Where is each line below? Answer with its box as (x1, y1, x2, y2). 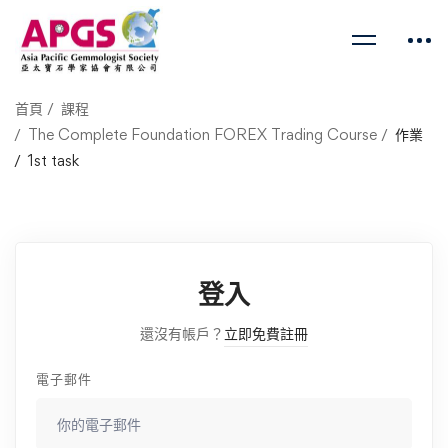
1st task (28, 151, 79, 170)
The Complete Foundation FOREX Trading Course (28, 125, 377, 144)
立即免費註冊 (224, 324, 308, 343)
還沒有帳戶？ (140, 324, 224, 343)
